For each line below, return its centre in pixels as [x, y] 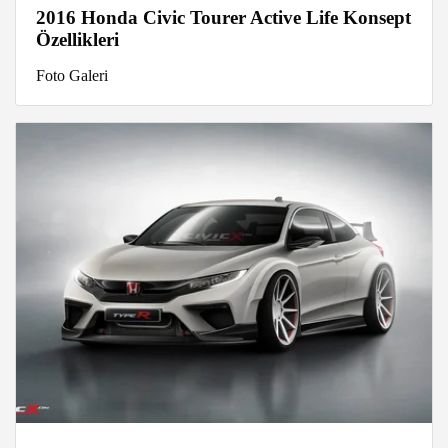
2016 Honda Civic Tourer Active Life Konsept [223, 18]
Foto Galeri [72, 76]
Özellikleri [77, 40]
